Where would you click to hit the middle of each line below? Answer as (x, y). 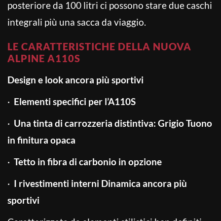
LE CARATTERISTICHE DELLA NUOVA (99, 46)
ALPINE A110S (44, 58)
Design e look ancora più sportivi (75, 79)
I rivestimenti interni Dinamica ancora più (100, 183)
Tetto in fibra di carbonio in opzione (89, 161)
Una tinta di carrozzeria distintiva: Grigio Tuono (113, 123)
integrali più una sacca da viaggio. (77, 22)
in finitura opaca (41, 140)
